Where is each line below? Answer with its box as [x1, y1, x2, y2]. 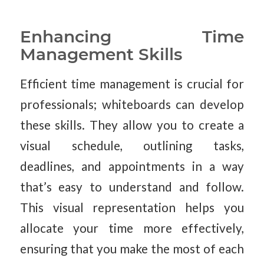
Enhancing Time [19, 27, 245, 47]
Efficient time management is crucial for [19, 76, 245, 91]
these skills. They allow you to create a [19, 117, 245, 132]
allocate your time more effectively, [19, 220, 245, 235]
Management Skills [19, 44, 182, 65]
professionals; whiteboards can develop [19, 97, 245, 111]
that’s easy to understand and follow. [19, 179, 245, 194]
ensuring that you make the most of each [19, 241, 245, 256]
